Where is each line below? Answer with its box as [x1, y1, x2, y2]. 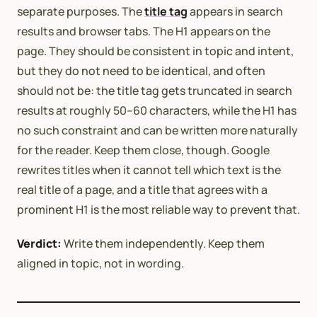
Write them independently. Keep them [62, 235, 265, 251]
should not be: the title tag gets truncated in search [17, 82, 292, 98]
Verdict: [17, 235, 62, 251]
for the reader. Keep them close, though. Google [17, 142, 270, 158]
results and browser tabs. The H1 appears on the [17, 23, 270, 39]
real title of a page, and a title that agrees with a [17, 181, 267, 197]
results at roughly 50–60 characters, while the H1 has [17, 102, 296, 118]
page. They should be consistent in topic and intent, [17, 42, 294, 59]
